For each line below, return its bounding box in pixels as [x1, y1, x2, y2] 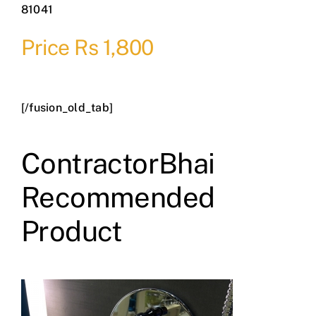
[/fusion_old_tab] [20, 101, 114, 115]
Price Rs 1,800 [20, 35, 154, 61]
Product [20, 214, 123, 248]
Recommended [20, 181, 215, 214]
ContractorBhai [20, 147, 215, 181]
